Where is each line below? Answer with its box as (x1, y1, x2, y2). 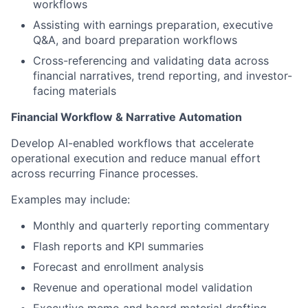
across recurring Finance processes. (11, 166, 198, 181)
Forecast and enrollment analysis (33, 260, 203, 274)
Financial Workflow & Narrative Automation (11, 110, 242, 124)
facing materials (33, 84, 116, 98)
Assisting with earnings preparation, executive (33, 18, 273, 32)
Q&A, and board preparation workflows (33, 33, 237, 47)
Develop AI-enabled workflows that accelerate (11, 136, 254, 151)
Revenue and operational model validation (33, 280, 252, 295)
